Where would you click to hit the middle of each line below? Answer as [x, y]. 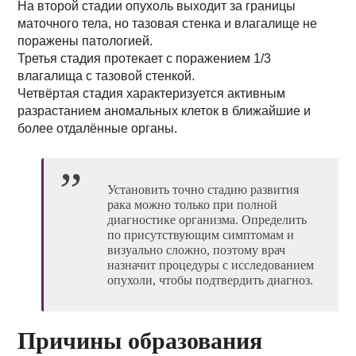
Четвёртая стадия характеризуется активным [152, 93]
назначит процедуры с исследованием [211, 265]
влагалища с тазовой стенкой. [106, 76]
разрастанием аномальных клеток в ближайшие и [164, 111]
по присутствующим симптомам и [201, 235]
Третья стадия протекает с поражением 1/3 [145, 58]
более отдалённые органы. [98, 128]
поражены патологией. [85, 41]
